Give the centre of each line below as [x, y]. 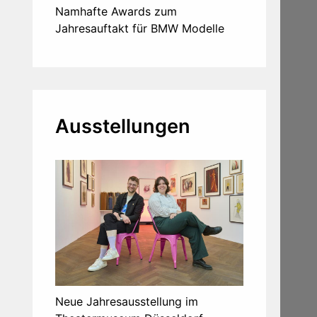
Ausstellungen [123, 127]
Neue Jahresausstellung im [127, 301]
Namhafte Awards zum [116, 12]
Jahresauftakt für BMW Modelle [140, 29]
